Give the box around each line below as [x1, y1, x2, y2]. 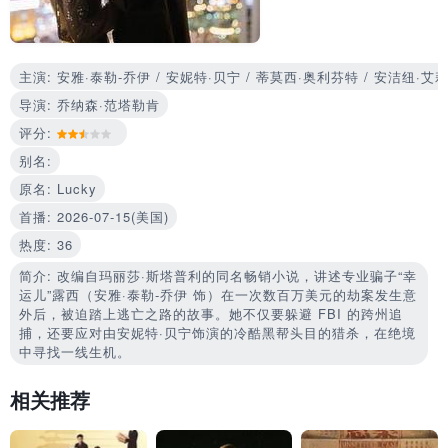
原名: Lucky [19, 178, 97, 198]
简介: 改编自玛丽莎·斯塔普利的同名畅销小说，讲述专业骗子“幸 [19, 265, 417, 285]
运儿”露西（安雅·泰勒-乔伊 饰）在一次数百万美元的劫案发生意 [19, 284, 417, 304]
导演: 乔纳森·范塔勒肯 [19, 94, 160, 114]
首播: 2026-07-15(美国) [19, 206, 169, 226]
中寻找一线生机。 [19, 341, 131, 361]
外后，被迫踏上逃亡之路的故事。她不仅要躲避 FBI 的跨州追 [19, 303, 403, 323]
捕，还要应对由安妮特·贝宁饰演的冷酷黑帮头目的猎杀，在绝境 [19, 322, 416, 342]
